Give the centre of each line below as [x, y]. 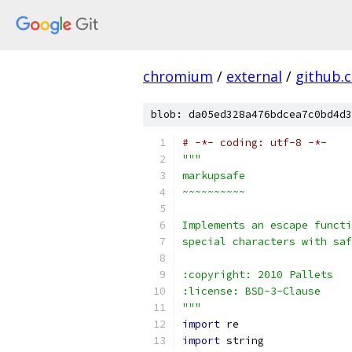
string [242, 341]
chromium [178, 76]
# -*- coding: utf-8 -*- [255, 143]
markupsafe [214, 176]
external [254, 76]
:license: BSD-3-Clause [251, 291]
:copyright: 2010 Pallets [258, 275]
